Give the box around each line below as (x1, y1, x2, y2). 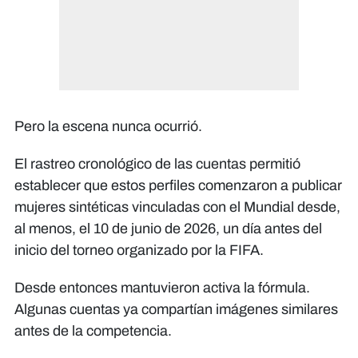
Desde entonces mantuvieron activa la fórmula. (14, 279, 310, 296)
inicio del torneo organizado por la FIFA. (14, 241, 264, 258)
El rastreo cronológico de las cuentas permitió (14, 155, 300, 172)
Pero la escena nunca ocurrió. (14, 117, 202, 134)
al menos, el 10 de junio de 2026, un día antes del (14, 220, 322, 237)
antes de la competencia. (14, 322, 172, 339)
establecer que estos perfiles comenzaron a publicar (14, 177, 342, 193)
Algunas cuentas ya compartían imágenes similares (14, 300, 338, 317)
